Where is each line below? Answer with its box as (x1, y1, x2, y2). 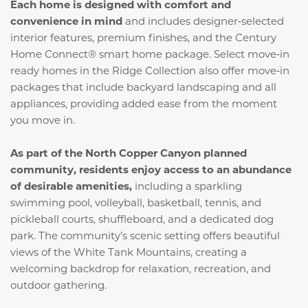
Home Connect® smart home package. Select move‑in (10, 47, 289, 61)
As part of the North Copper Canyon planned (10, 146, 247, 160)
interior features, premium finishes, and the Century (10, 30, 276, 45)
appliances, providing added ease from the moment (10, 96, 277, 111)
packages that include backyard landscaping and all (10, 80, 276, 94)
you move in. (10, 113, 75, 127)
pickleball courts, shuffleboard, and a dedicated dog (10, 212, 274, 226)
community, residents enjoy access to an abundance (10, 162, 291, 177)
